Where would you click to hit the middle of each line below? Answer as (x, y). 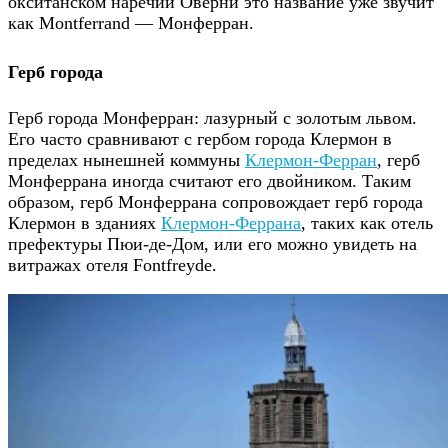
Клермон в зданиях (84, 222)
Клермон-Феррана (231, 222)
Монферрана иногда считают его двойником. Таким (209, 180)
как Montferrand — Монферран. (131, 23)
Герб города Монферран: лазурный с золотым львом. (212, 117)
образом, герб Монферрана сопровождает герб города (215, 201)
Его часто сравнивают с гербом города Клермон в (200, 138)
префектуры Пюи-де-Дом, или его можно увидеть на (212, 243)
